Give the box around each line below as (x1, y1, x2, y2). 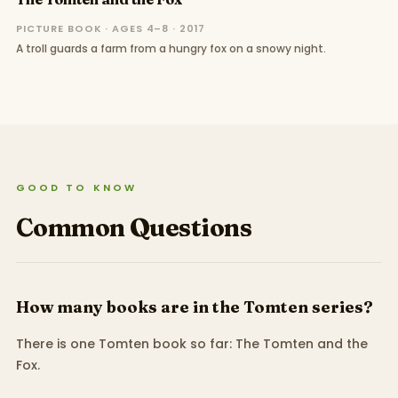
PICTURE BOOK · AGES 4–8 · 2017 (15, 20, 206, 36)
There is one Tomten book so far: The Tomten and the (15, 335, 368, 354)
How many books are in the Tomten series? (15, 297, 373, 318)
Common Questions (15, 212, 251, 243)
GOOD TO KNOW (15, 179, 137, 195)
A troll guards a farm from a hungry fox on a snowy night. (15, 40, 326, 56)
